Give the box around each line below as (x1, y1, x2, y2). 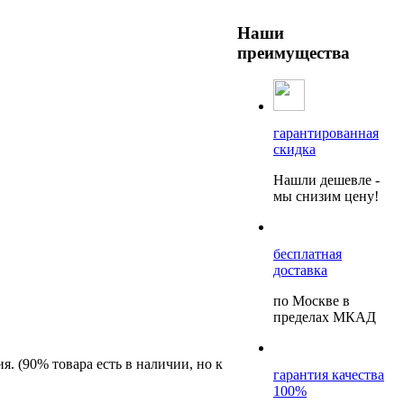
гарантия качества (273, 367, 384, 383)
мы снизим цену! (273, 188, 379, 205)
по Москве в (273, 293, 350, 309)
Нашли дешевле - (273, 172, 380, 188)
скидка (273, 142, 316, 158)
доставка (273, 262, 327, 279)
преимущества (237, 42, 350, 62)
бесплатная (273, 246, 342, 262)
